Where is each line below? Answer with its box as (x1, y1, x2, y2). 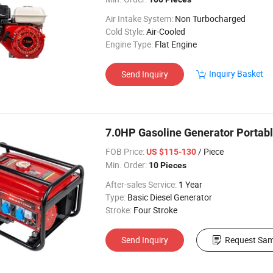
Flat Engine (155, 38, 197, 50)
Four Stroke (133, 204, 177, 216)
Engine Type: (105, 38, 153, 50)
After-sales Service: (105, 179, 177, 190)
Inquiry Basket (209, 68, 263, 79)
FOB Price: (105, 146, 144, 157)
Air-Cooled (146, 26, 185, 37)
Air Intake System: (105, 13, 173, 24)
